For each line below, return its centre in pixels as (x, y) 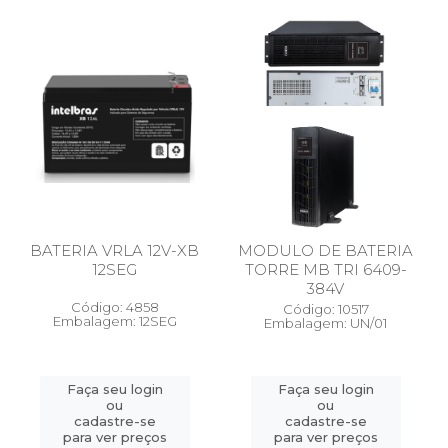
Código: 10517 (325, 309)
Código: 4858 (114, 307)
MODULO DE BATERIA (325, 250)
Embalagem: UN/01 (325, 323)
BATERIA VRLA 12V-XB (114, 250)
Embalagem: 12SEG (114, 321)
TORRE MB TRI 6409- (325, 269)
